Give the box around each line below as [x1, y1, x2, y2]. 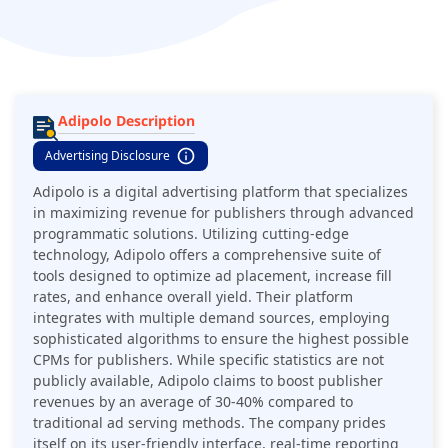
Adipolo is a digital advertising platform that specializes [33, 181, 408, 201]
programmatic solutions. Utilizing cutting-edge [33, 223, 349, 243]
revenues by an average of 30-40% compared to [33, 391, 353, 411]
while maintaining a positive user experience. [15, 11, 321, 31]
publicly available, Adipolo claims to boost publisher [33, 370, 383, 390]
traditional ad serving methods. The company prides [33, 412, 386, 432]
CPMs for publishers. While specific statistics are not [33, 349, 384, 369]
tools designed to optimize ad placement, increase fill [33, 265, 392, 285]
